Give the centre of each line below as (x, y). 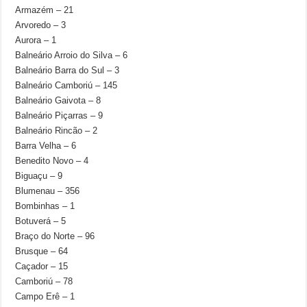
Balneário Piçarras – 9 (59, 115)
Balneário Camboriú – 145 (66, 85)
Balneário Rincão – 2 (57, 131)
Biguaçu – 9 (39, 176)
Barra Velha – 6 (46, 146)
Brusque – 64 (42, 251)
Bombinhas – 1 (45, 206)
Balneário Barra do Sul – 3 (67, 70)
